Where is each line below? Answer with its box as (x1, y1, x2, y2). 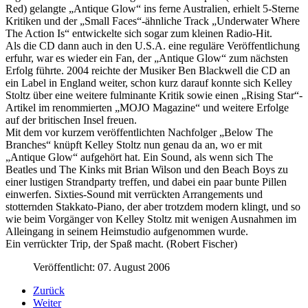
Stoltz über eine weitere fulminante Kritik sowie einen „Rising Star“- (5, 89, 302, 101)
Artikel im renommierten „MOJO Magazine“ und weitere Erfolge (5, 101, 289, 113)
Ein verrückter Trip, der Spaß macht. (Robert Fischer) (5, 237, 240, 250)
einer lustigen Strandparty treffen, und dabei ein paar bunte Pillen (5, 175, 287, 188)
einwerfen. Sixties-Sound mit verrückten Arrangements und (5, 188, 263, 200)
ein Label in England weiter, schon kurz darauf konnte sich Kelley (5, 76, 292, 89)
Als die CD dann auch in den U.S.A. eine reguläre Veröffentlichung (5, 39, 300, 52)
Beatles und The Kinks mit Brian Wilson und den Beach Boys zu (5, 163, 288, 175)
